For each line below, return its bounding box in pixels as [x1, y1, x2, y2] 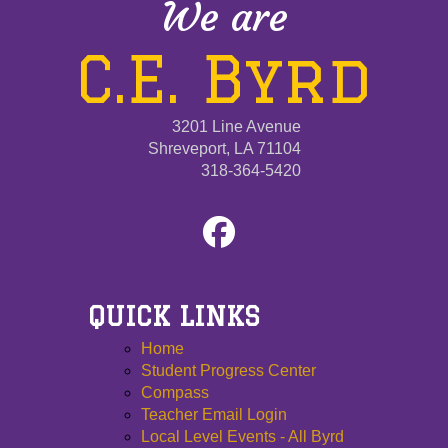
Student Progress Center [141, 362, 317, 380]
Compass [141, 384, 210, 402]
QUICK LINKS [88, 300, 261, 331]
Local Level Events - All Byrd [141, 428, 345, 446]
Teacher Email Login [141, 406, 288, 424]
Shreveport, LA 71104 [147, 140, 301, 158]
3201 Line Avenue [171, 118, 301, 136]
